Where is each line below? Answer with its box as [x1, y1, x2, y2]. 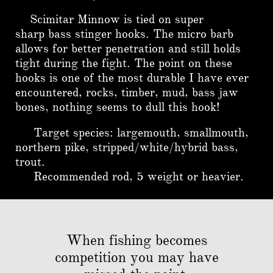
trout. [15, 154, 45, 169]
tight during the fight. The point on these [15, 55, 232, 71]
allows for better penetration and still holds [15, 41, 241, 56]
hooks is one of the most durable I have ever [15, 70, 249, 85]
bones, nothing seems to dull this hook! [15, 99, 220, 115]
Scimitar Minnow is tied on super [15, 12, 204, 27]
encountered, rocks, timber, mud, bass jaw [15, 85, 238, 100]
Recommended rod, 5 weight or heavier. [15, 169, 244, 184]
